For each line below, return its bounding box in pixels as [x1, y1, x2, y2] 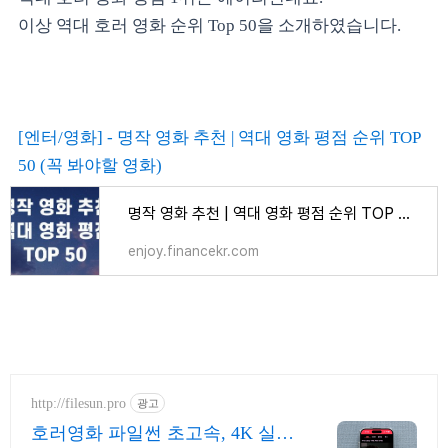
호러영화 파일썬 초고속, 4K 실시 [31, 423, 294, 443]
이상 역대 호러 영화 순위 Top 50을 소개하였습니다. [18, 16, 401, 35]
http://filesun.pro [31, 395, 126, 411]
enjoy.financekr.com [128, 243, 259, 259]
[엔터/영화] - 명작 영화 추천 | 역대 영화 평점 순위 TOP [18, 128, 420, 147]
